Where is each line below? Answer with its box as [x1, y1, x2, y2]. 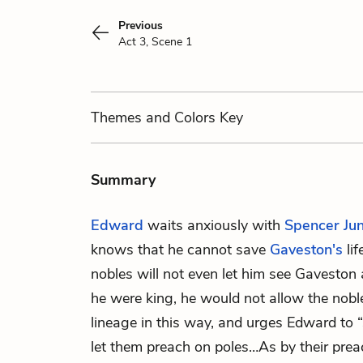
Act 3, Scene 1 [118, 34, 192, 49]
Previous [118, 18, 163, 33]
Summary [91, 170, 156, 190]
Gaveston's [270, 240, 343, 259]
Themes [91, 108, 146, 127]
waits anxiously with [143, 216, 284, 235]
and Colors [146, 108, 216, 127]
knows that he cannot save [91, 240, 270, 259]
